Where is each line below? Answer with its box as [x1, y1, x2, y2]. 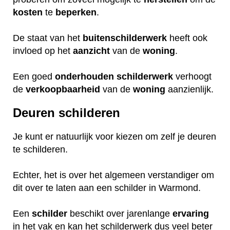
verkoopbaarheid [26, 84, 100, 94]
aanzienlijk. [165, 84, 214, 94]
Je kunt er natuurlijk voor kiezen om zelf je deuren [13, 131, 216, 142]
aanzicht [73, 45, 110, 56]
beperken [55, 7, 97, 17]
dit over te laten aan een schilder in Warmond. [13, 183, 201, 194]
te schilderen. [13, 144, 68, 155]
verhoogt [173, 71, 212, 82]
